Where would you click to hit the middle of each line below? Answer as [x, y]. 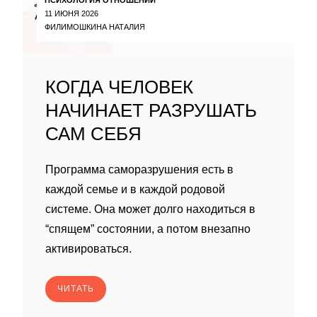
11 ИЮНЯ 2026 [71, 13]
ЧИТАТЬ [76, 289]
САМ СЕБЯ [93, 134]
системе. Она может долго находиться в [150, 209]
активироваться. [88, 249]
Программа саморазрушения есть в [139, 169]
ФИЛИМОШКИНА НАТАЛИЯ [95, 27]
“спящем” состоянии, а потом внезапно [148, 229]
